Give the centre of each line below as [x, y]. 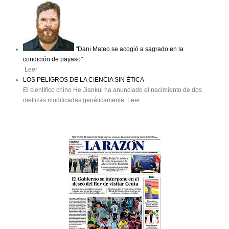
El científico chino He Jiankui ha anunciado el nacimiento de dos [112, 90]
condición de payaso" [53, 60]
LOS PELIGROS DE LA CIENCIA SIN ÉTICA [84, 80]
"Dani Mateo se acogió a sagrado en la [129, 49]
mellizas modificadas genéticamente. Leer [82, 100]
